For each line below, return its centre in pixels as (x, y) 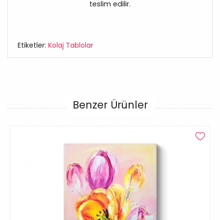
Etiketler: (33, 45)
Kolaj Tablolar (71, 45)
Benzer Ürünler (110, 105)
